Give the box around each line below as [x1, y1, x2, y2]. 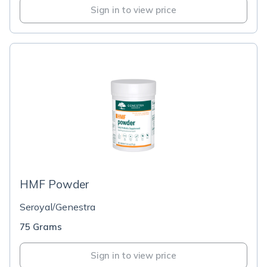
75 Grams [20, 221, 62, 232]
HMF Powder [20, 177, 89, 191]
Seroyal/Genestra [20, 201, 95, 213]
